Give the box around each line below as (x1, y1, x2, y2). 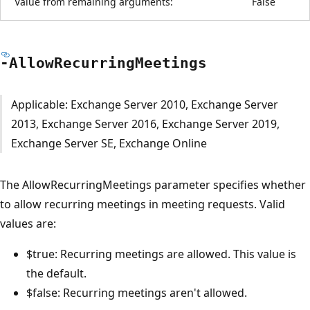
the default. (26, 265, 86, 281)
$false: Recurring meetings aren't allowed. (26, 284, 247, 300)
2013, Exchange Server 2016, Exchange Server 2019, (10, 116, 280, 131)
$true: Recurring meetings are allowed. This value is (26, 246, 296, 262)
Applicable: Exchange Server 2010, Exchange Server (10, 96, 278, 112)
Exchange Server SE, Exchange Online (10, 135, 207, 151)
